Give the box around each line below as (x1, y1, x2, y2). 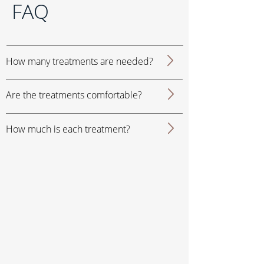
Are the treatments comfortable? (6, 88, 142, 102)
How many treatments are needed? (6, 55, 153, 68)
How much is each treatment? (6, 123, 133, 136)
